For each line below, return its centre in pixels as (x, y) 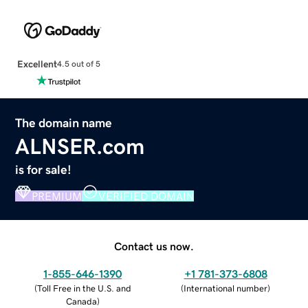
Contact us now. (154, 246)
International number (225, 288)
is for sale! (44, 169)
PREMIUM (57, 196)
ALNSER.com (80, 146)
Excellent (37, 64)
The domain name (64, 123)
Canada (81, 301)
